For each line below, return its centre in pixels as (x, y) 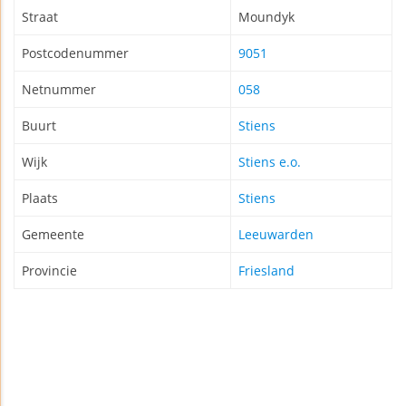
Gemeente (53, 235)
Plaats (40, 198)
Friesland (266, 271)
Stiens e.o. (270, 162)
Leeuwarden (276, 235)
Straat (40, 17)
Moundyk (266, 17)
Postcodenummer (75, 53)
